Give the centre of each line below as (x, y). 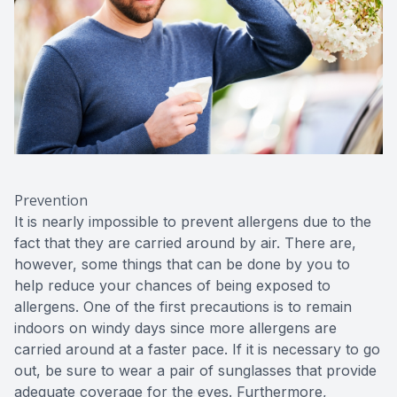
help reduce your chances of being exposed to (172, 286)
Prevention (51, 201)
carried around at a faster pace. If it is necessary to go (197, 350)
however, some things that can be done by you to (182, 265)
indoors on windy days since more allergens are (175, 328)
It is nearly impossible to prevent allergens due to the (193, 222)
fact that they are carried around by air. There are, (185, 243)
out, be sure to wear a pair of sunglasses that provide (195, 371)
